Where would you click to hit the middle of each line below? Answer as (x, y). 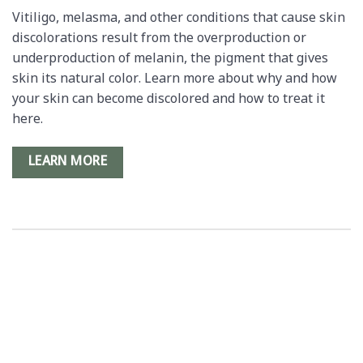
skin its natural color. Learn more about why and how (175, 79)
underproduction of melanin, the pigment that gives (170, 59)
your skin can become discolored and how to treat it (169, 100)
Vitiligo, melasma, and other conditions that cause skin (179, 19)
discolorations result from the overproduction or (159, 39)
